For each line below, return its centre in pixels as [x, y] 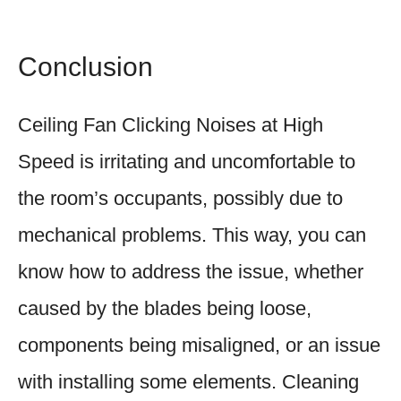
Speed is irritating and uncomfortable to [187, 161]
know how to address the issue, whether [191, 271]
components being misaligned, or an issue [199, 345]
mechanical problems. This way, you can [192, 235]
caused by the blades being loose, [165, 308]
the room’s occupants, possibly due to [180, 198]
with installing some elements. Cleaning [188, 381]
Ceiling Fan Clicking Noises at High [171, 124]
